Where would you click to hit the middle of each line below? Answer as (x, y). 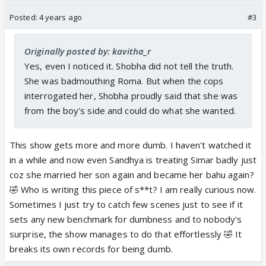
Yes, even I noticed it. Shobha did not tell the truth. (129, 66)
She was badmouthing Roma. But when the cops (124, 80)
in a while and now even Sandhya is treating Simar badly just (133, 159)
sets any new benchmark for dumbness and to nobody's (126, 219)
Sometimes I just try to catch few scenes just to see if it (126, 204)
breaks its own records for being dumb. (91, 248)
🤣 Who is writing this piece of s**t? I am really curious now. (133, 189)
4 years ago (60, 17)
